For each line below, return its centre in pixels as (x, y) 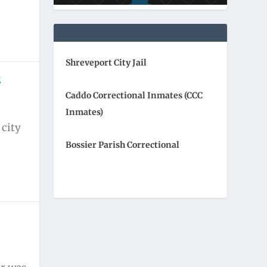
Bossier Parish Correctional (123, 145)
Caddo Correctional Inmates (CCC (134, 96)
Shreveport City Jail (106, 62)
